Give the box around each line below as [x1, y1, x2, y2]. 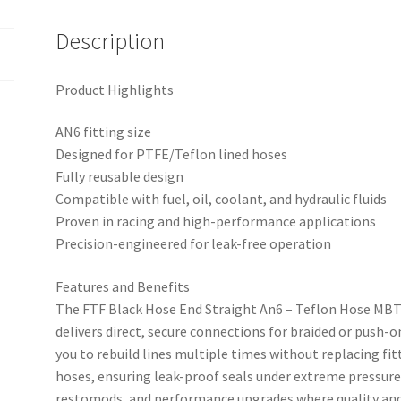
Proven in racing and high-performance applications [55, 212, 377, 231]
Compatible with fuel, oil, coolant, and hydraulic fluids [55, 190, 388, 209]
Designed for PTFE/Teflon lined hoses [55, 145, 288, 164]
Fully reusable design [55, 167, 184, 186]
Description [55, 26, 166, 55]
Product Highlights [55, 80, 175, 98]
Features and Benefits [55, 277, 191, 296]
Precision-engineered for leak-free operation [55, 235, 332, 253]
